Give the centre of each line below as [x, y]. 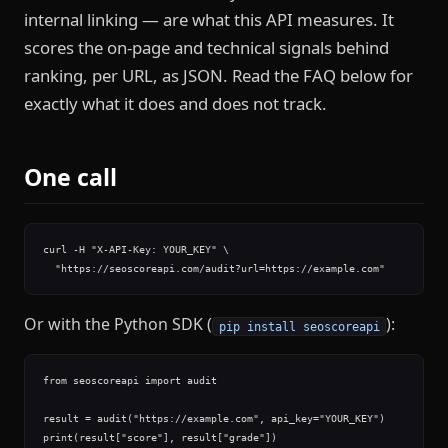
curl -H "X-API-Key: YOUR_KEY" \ [135, 250]
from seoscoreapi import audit [129, 381]
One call [70, 176]
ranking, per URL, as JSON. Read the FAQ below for [218, 75]
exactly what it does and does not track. [175, 103]
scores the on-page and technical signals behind [206, 47]
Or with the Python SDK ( [118, 324]
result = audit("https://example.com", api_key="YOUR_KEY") [213, 419]
